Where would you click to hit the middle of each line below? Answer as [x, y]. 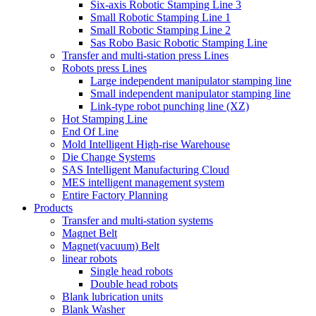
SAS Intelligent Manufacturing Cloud [146, 169]
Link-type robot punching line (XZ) [170, 106]
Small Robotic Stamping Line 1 [160, 17]
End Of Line [90, 131]
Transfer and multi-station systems [138, 220]
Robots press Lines [104, 68]
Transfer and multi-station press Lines [145, 55]
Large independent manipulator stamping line [191, 80]
